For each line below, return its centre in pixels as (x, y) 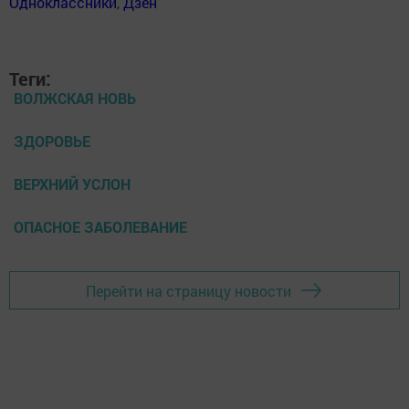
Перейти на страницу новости (189, 290)
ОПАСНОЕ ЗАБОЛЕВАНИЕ (100, 227)
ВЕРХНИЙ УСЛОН (72, 184)
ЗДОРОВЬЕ (52, 141)
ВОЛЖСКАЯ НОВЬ (75, 98)
